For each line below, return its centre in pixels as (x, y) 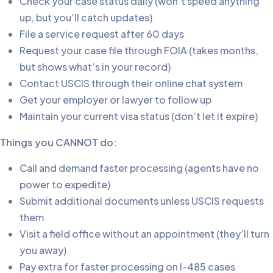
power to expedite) (65, 185)
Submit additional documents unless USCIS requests (142, 201)
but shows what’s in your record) (95, 67)
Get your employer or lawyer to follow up (115, 100)
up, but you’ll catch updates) (86, 18)
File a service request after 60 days (102, 34)
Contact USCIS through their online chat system (131, 83)
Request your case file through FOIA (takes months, (139, 51)
